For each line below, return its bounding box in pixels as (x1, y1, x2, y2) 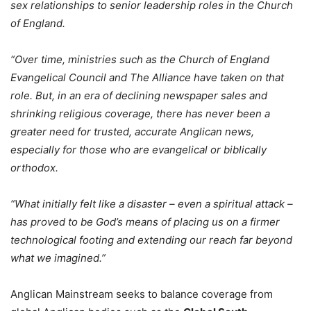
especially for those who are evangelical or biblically (10, 142, 267, 156)
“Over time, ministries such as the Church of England (10, 52, 269, 66)
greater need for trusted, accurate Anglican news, (10, 124, 254, 138)
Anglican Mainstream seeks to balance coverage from (10, 287, 273, 301)
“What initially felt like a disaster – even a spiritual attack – (10, 196, 293, 210)
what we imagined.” (10, 251, 106, 264)
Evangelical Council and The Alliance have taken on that (10, 70, 284, 84)
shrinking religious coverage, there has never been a (10, 106, 270, 120)
